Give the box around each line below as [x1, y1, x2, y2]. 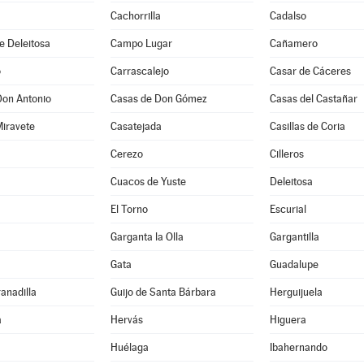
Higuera [269, 314, 306, 326]
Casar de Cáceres [269, 65, 351, 77]
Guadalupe [269, 258, 318, 271]
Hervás [110, 314, 143, 326]
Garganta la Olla [110, 231, 184, 243]
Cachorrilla [110, 10, 161, 22]
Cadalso [269, 10, 306, 22]
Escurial [269, 203, 306, 215]
